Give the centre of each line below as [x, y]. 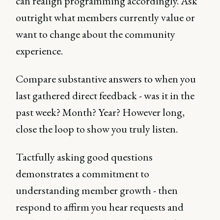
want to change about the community [96, 34]
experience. [40, 51]
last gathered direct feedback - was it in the [105, 96]
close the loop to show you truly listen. [97, 129]
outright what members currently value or [105, 17]
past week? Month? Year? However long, [100, 112]
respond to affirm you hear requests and [100, 207]
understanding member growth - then [97, 190]
